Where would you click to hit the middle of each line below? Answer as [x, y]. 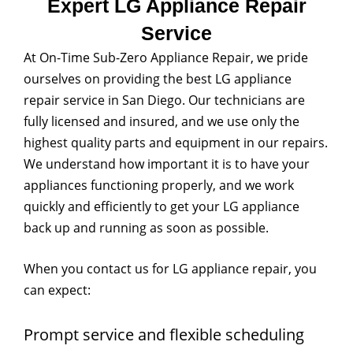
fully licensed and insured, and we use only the [162, 121]
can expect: [57, 290]
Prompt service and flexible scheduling [164, 334]
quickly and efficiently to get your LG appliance [162, 206]
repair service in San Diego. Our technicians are [164, 100]
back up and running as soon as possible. [146, 227]
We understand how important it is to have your [167, 163]
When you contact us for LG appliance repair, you [170, 268]
